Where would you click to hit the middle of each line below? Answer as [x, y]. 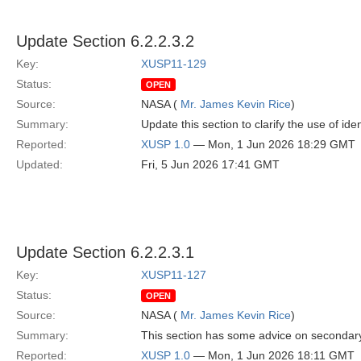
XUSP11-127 [174, 275]
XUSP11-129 [174, 64]
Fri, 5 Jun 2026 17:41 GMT [210, 164]
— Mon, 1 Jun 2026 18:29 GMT [273, 144]
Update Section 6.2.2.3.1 [105, 252]
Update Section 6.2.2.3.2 [105, 41]
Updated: [39, 164]
